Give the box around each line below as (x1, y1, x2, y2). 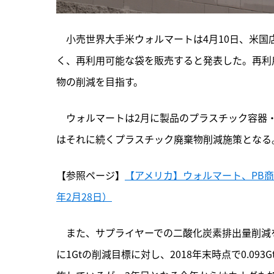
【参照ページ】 (56, 168, 125, 183)
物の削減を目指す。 (56, 74, 143, 89)
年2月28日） (56, 189, 112, 204)
